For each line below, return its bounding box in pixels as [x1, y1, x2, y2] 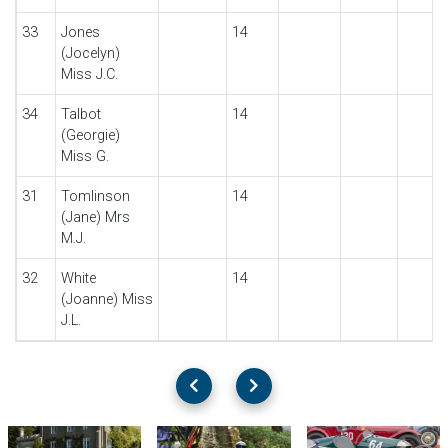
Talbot [60, 106, 101, 123]
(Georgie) [60, 127, 120, 144]
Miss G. [60, 148, 109, 165]
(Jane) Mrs [60, 209, 130, 226]
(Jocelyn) [60, 45, 120, 62]
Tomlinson [60, 188, 130, 205]
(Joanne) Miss [60, 291, 153, 308]
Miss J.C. [60, 66, 118, 83]
